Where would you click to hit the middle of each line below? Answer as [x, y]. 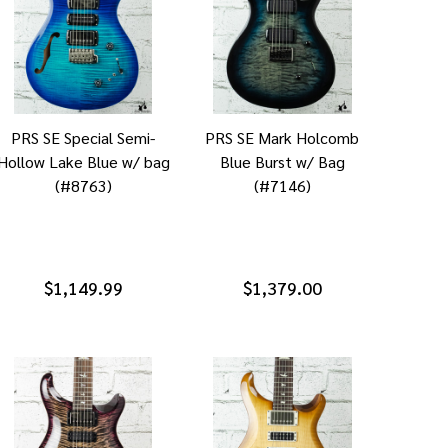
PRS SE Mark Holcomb [282, 138]
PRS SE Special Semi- [83, 138]
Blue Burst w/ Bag [282, 162]
